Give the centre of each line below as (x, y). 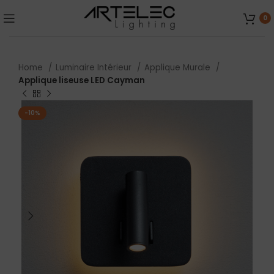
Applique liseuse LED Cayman (82, 80)
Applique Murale (179, 68)
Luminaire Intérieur (95, 68)
